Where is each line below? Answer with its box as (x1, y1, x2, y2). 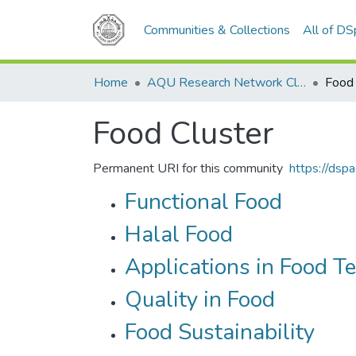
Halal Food (125, 219, 233, 250)
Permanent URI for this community (93, 160, 283, 177)
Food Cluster (93, 112, 274, 155)
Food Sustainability (125, 317, 315, 347)
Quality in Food (125, 284, 275, 315)
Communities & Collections (144, 21, 290, 39)
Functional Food (125, 187, 282, 217)
